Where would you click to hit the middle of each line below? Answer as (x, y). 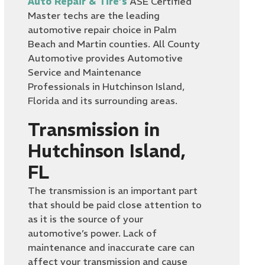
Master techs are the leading (94, 15)
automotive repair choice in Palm (102, 30)
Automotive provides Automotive (106, 58)
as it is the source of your (86, 219)
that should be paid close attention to (115, 205)
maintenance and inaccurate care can (112, 247)
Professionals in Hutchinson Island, (106, 86)
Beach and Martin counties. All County (114, 44)
